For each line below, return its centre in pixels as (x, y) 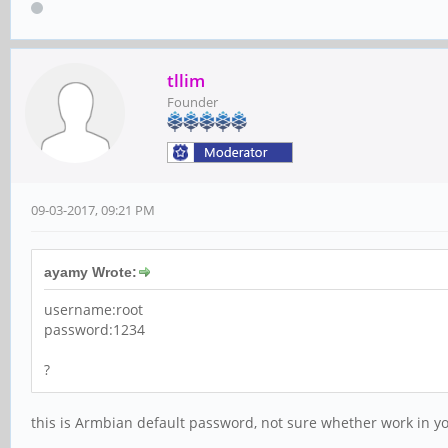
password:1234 (94, 329)
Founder (192, 101)
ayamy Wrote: (90, 271)
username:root (93, 309)
